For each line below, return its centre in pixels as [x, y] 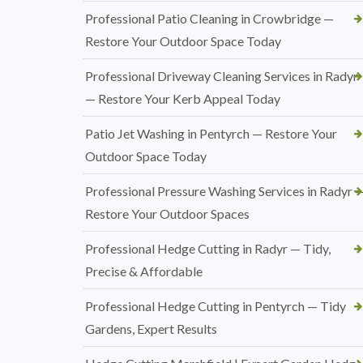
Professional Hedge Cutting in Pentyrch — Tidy [216, 306]
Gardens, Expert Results [151, 329]
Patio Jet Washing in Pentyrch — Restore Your [211, 133]
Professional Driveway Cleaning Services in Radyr [222, 76]
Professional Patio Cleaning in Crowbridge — [209, 18]
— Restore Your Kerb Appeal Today [183, 98]
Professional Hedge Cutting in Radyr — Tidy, [208, 248]
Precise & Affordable [144, 271]
